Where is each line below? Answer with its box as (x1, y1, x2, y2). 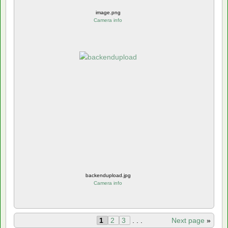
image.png (95, 9, 121, 15)
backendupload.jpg (85, 172, 131, 178)
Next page (172, 216, 207, 224)
